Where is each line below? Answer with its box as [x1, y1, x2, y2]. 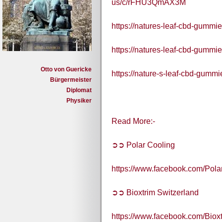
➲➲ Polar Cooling [111, 141, 175, 150]
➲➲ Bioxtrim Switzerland [111, 188, 199, 197]
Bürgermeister [50, 76, 92, 83]
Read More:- [111, 117, 155, 126]
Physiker [66, 97, 92, 104]
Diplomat [66, 87, 92, 94]
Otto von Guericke [41, 66, 92, 73]
